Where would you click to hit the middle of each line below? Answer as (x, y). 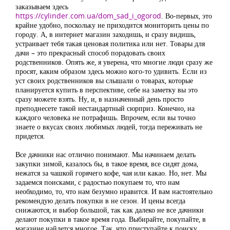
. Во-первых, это (187, 15)
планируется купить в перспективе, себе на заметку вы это (107, 89)
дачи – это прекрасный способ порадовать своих (90, 52)
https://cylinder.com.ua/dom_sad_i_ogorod (88, 15)
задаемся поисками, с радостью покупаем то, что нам (98, 182)
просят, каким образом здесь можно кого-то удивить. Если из (111, 71)
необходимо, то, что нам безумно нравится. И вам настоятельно (114, 191)
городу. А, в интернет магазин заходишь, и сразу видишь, (106, 34)
